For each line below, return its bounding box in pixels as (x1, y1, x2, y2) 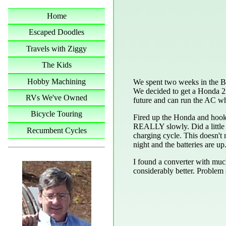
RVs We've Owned (26, 93, 87, 102)
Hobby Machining (27, 77, 86, 86)
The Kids (41, 61, 72, 70)
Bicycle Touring (31, 109, 82, 119)
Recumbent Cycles (26, 126, 87, 135)
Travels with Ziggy (26, 44, 87, 53)
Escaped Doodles (29, 28, 84, 37)
